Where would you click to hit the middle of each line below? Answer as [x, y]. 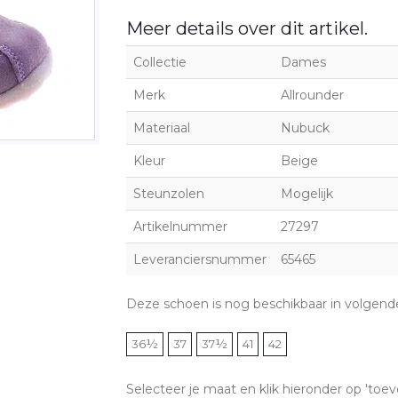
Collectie [159, 62]
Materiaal [161, 127]
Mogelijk [306, 193]
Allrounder [312, 95]
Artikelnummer [180, 226]
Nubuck [305, 127]
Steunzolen [168, 193]
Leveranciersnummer [199, 259]
